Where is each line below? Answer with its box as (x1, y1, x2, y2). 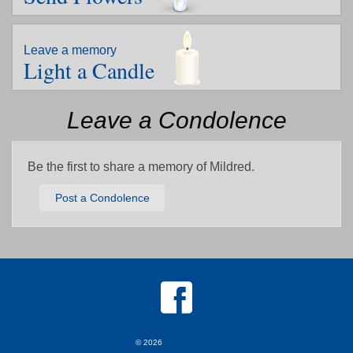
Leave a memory (24, 43, 117, 57)
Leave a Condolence (66, 106, 287, 133)
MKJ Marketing (164, 337, 218, 347)
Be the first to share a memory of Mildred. (28, 159, 255, 173)
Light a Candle (24, 54, 154, 85)
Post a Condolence (54, 191, 150, 204)
